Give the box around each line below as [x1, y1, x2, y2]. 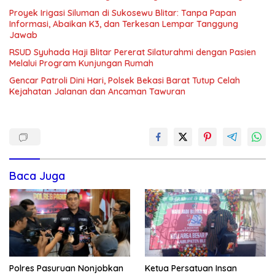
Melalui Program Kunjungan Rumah [9, 57, 153, 69]
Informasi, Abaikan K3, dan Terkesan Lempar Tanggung [9, 18, 238, 29]
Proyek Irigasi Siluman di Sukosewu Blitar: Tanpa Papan [9, 7, 236, 18]
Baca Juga [9, 168, 65, 183]
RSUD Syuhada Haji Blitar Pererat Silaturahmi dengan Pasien [9, 46, 256, 58]
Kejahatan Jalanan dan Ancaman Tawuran [9, 85, 185, 97]
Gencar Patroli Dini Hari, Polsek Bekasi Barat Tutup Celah [9, 74, 240, 86]
